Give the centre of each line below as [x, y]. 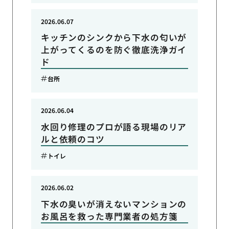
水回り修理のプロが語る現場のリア [114, 127]
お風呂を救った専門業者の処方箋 [109, 216]
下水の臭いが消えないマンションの [114, 204]
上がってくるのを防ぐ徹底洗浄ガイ [114, 50]
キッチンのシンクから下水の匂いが [114, 38]
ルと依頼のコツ [73, 139]
